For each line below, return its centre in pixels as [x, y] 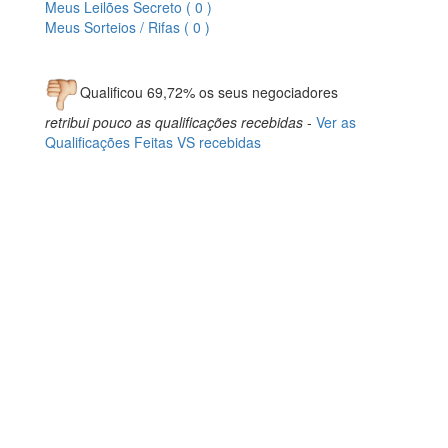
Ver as [336, 121]
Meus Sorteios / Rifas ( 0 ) [127, 26]
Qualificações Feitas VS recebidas [153, 141]
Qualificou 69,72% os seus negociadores [209, 92]
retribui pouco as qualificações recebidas [174, 121]
